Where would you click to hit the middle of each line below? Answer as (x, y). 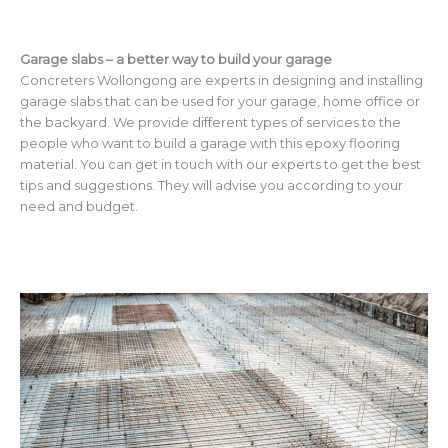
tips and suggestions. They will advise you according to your (211, 184)
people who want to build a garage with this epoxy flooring (210, 142)
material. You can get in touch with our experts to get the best (220, 163)
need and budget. (79, 205)
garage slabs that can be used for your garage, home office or (220, 100)
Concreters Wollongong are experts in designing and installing (221, 79)
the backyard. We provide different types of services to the (210, 121)
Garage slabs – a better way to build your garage (176, 58)
